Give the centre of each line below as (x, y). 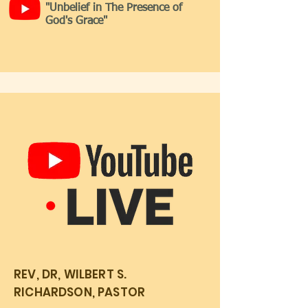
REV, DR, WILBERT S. (70, 274)
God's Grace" (76, 21)
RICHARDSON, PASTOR (80, 292)
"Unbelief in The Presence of (114, 8)
